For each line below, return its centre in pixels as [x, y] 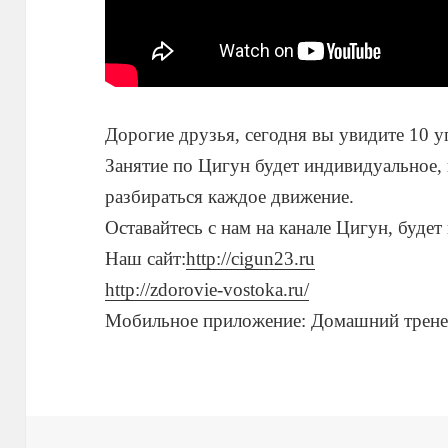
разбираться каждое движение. [230, 197]
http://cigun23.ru [251, 259]
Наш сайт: [146, 259]
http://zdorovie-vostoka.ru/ [207, 290]
